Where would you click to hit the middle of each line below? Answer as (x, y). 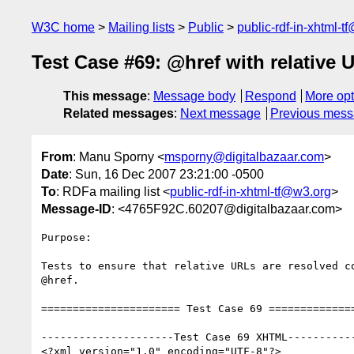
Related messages (119, 114)
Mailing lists (141, 27)
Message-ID (76, 209)
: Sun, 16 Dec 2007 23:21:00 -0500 (166, 174)
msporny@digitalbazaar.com (244, 156)
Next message (220, 114)
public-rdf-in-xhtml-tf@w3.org (250, 191)
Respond (270, 96)
